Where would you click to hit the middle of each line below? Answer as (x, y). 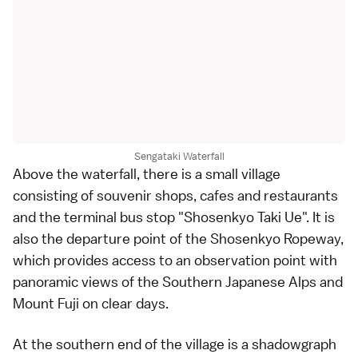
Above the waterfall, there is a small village (147, 174)
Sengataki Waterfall (179, 156)
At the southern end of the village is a (132, 344)
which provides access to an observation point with (175, 260)
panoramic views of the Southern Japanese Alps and (178, 282)
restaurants (301, 195)
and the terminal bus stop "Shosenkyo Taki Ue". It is (174, 217)
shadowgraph (294, 344)
